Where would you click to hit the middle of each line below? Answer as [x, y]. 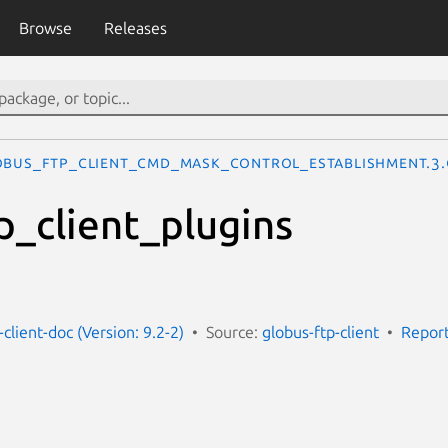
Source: [234, 331]
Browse [45, 28]
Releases [135, 28]
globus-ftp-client [320, 331]
